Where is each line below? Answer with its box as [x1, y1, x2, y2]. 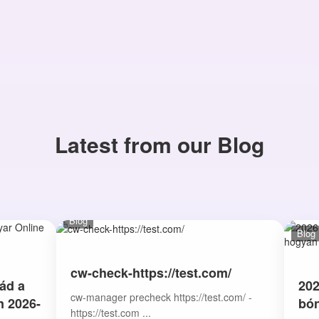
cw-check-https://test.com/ [70, 263, 231, 283]
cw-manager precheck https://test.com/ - [70, 290, 252, 305]
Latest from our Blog [55, 129, 264, 159]
